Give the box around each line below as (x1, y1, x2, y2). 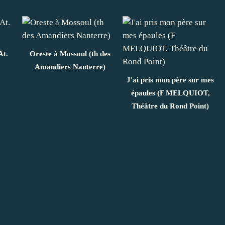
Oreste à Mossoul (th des (29, 49, 110, 58)
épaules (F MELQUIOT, (131, 88, 210, 97)
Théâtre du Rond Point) (132, 101, 209, 110)
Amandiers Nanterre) (34, 62, 105, 71)
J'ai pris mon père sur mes (127, 75, 214, 84)
